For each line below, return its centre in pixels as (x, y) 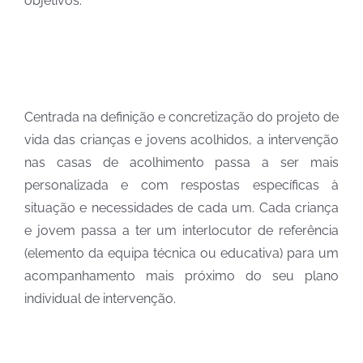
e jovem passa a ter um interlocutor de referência (181, 231)
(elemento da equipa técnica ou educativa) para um (181, 254)
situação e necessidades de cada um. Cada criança (181, 208)
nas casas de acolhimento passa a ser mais (181, 163)
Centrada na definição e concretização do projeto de (181, 117)
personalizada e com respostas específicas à (181, 186)
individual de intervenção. (100, 299)
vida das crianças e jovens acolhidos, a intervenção (181, 140)
